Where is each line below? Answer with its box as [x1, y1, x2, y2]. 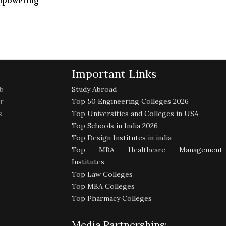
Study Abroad [72, 85, 117, 94]
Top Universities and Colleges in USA [72, 109, 199, 119]
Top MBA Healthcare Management [72, 145, 222, 155]
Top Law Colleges [72, 169, 133, 179]
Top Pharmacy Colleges [72, 194, 152, 203]
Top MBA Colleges [72, 182, 135, 191]
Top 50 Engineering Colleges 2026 [72, 97, 189, 106]
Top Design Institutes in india [72, 133, 172, 143]
